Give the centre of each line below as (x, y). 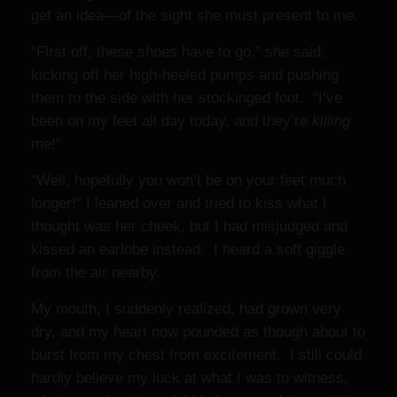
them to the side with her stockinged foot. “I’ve (187, 98)
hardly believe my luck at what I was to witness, (190, 378)
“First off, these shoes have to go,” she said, (178, 52)
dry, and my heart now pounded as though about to (198, 332)
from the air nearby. (96, 272)
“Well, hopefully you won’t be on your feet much (188, 180)
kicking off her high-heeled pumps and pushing (185, 75)
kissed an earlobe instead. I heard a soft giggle (188, 249)
